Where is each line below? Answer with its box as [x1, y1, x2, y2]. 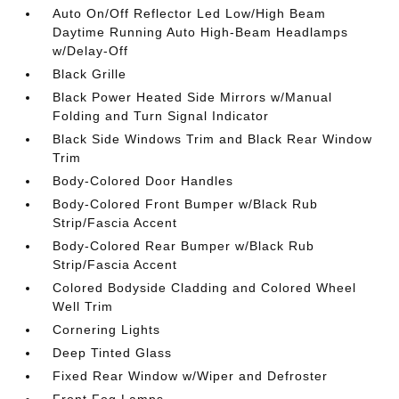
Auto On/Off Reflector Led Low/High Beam [53, 5, 327, 20]
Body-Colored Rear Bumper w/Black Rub [53, 238, 315, 253]
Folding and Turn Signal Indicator [53, 108, 270, 123]
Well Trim [53, 298, 114, 313]
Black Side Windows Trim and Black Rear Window [53, 131, 373, 146]
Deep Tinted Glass [53, 345, 173, 360]
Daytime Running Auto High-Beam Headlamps [53, 24, 349, 39]
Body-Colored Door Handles [53, 173, 234, 188]
